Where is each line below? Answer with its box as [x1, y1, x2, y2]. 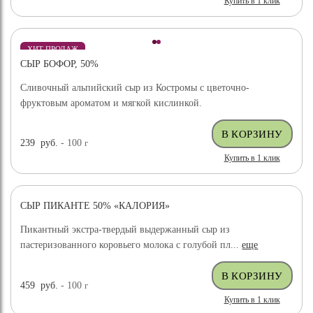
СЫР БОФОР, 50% [20, 58, 99, 69]
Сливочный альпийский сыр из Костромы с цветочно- [20, 82, 250, 93]
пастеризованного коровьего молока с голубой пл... [20, 240, 242, 251]
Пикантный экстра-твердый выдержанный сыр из [20, 224, 231, 235]
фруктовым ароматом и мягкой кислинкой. [20, 97, 203, 108]
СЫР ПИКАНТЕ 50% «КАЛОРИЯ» [20, 201, 170, 212]
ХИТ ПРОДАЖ [27, 44, 79, 53]
